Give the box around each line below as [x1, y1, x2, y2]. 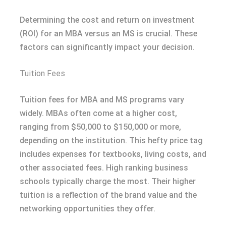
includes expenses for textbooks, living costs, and [20, 149, 206, 159]
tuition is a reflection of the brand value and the [20, 190, 197, 200]
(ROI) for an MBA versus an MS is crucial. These [20, 28, 197, 38]
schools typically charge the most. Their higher [20, 176, 196, 186]
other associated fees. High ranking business [20, 162, 188, 173]
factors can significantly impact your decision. [20, 42, 195, 52]
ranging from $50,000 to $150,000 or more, [20, 122, 181, 132]
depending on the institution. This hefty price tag [20, 135, 203, 145]
